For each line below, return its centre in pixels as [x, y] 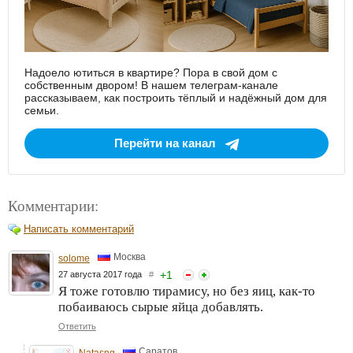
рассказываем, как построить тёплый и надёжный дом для [176, 98]
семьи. [42, 111]
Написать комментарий [79, 229]
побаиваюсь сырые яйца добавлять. [161, 307]
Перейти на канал [165, 143]
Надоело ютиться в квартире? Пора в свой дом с [151, 73]
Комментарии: [53, 205]
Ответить [77, 326]
